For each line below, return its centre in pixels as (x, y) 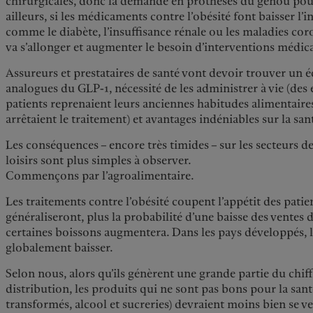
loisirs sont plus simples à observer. (99, 161)
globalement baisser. (60, 248)
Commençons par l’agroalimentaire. (100, 176)
